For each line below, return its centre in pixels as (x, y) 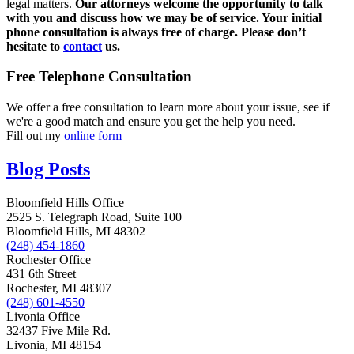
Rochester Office (49, 259)
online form (93, 136)
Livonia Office (43, 316)
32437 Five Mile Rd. (58, 330)
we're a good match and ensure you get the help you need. (151, 122)
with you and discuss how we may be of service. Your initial (164, 17)
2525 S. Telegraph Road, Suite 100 (94, 217)
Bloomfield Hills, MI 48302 (76, 231)
